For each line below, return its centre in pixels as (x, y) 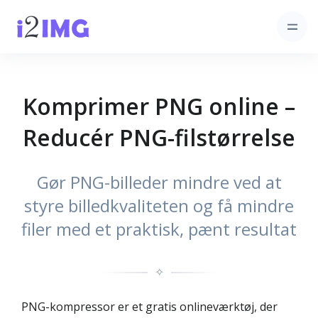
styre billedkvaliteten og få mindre (159, 205)
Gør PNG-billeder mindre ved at (159, 182)
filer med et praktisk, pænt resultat (159, 229)
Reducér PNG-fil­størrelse (159, 137)
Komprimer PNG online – (159, 106)
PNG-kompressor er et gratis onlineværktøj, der (149, 307)
